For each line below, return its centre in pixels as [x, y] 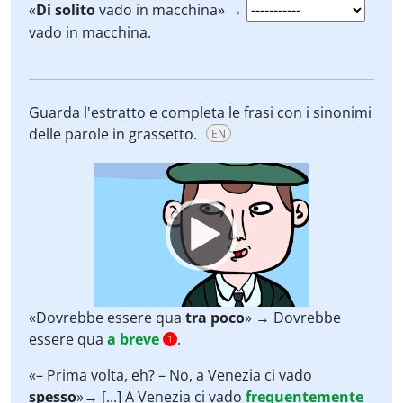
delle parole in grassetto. [115, 134]
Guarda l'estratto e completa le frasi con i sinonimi [200, 112]
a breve [133, 339]
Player [111, 194]
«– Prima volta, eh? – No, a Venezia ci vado [170, 375]
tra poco [215, 318]
